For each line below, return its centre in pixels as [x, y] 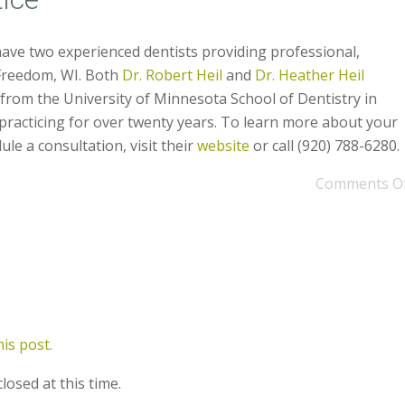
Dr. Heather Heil [310, 75]
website [224, 145]
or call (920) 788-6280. [325, 145]
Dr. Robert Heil [173, 75]
